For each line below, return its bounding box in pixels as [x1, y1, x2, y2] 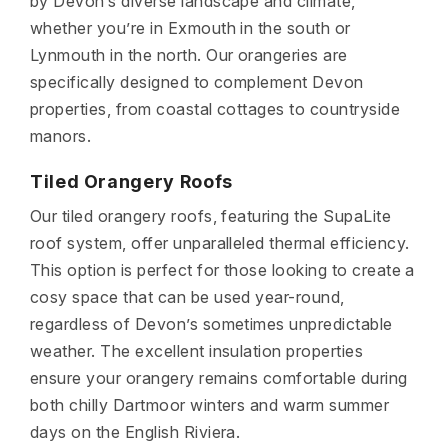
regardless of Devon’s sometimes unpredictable [30, 314, 393, 334]
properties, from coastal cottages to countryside [30, 99, 401, 119]
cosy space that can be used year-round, [30, 287, 345, 307]
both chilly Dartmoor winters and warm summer [30, 395, 390, 415]
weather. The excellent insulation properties [30, 341, 364, 361]
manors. [30, 126, 92, 146]
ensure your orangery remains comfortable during [30, 368, 408, 388]
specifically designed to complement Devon [30, 72, 364, 92]
